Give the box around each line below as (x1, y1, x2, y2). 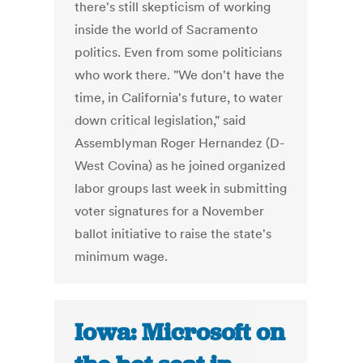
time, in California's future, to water (75, 89, 284, 106)
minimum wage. (75, 248, 169, 265)
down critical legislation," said (75, 112, 246, 129)
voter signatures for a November (75, 203, 265, 220)
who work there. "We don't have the (75, 66, 285, 83)
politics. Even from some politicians (75, 44, 283, 61)
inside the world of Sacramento (75, 21, 258, 38)
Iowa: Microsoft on (75, 317, 285, 348)
